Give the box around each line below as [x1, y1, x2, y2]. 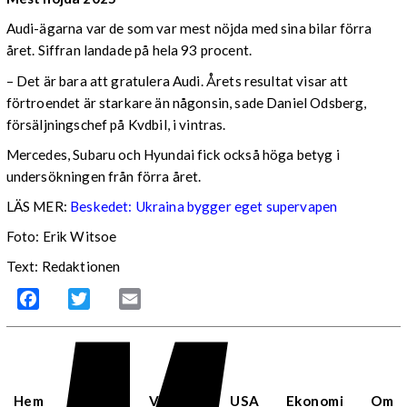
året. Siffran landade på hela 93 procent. [5, 42, 252, 59]
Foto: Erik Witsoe [5, 228, 117, 245]
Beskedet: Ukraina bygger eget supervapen [70, 197, 338, 214]
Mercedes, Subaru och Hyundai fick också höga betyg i [5, 145, 340, 163]
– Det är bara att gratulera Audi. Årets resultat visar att [5, 72, 349, 89]
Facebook [38, 290, 103, 308]
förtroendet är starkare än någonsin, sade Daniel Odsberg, [5, 94, 367, 111]
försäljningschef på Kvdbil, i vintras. [5, 115, 226, 133]
